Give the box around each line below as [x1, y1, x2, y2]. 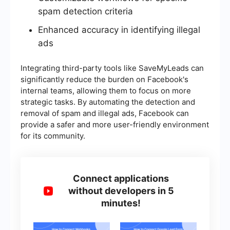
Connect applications [73, 173, 169, 184]
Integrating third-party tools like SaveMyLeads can [21, 63, 204, 73]
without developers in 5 [68, 185, 174, 197]
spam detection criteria [38, 6, 133, 17]
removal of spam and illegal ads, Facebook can [21, 108, 189, 119]
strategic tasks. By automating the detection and [21, 97, 195, 107]
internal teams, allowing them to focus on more [21, 86, 191, 96]
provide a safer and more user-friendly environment [21, 120, 209, 130]
